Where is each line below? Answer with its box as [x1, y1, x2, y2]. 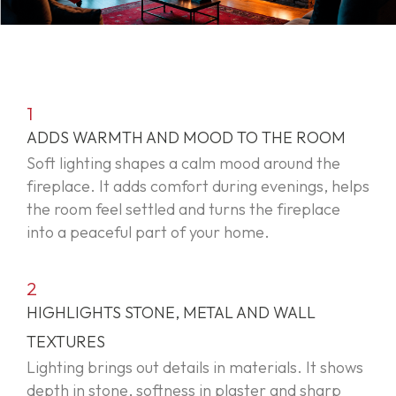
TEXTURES [27, 331, 105, 352]
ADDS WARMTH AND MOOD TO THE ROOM [27, 126, 346, 148]
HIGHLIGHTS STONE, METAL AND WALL [27, 301, 316, 323]
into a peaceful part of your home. [27, 221, 270, 242]
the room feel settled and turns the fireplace [27, 198, 340, 219]
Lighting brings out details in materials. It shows [27, 356, 363, 377]
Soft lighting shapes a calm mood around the [27, 152, 340, 173]
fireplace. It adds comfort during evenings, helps [27, 175, 369, 196]
